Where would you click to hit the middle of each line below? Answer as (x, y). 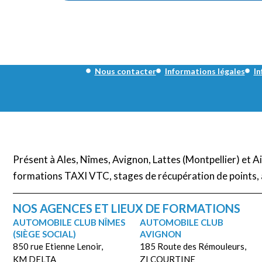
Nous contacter (125, 71)
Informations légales (205, 71)
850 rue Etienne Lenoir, (58, 246)
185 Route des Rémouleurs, (193, 246)
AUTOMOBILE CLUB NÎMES (69, 222)
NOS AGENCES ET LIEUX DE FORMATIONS (127, 208)
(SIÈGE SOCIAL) (44, 234)
